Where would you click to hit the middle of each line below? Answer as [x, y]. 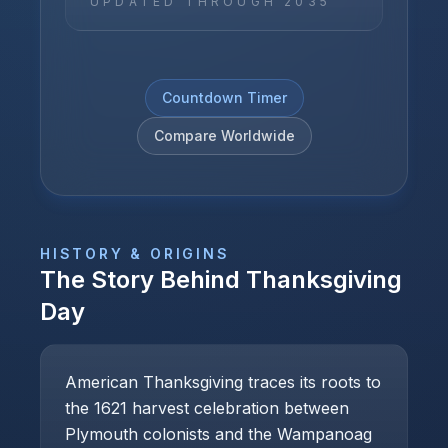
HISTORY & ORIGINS [135, 253]
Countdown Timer [224, 97]
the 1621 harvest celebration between [207, 408]
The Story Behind [143, 279]
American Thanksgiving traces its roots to [223, 382]
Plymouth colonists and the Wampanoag [218, 434]
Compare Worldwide [224, 135]
